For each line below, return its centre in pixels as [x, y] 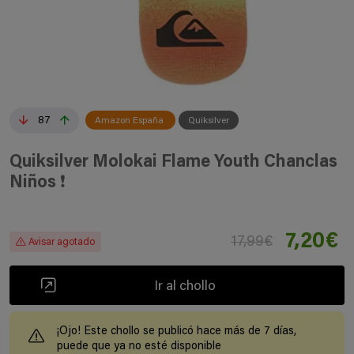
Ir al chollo [185, 286]
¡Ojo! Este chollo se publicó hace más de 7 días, [177, 331]
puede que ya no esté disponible [139, 346]
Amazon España [130, 121]
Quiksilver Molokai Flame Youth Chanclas [173, 163]
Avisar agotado [62, 242]
